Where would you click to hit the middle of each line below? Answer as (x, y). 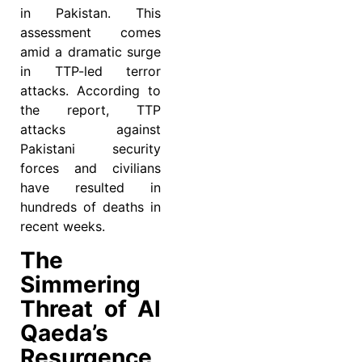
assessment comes (90, 33)
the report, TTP (90, 110)
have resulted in (90, 188)
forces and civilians (90, 168)
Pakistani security (90, 149)
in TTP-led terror (90, 72)
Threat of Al (90, 308)
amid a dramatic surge (90, 52)
